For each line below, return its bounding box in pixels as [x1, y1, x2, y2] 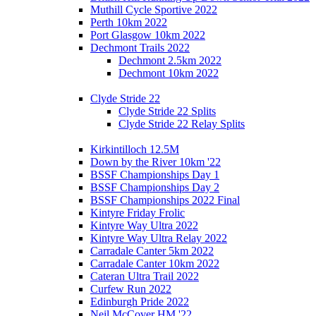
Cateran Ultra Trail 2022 [90, 269, 199, 282]
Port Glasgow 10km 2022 [90, 28, 205, 41]
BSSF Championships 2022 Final [90, 193, 240, 206]
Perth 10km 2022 [90, 16, 167, 28]
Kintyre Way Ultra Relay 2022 [90, 231, 227, 244]
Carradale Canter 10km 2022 [90, 257, 219, 269]
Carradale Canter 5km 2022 [90, 244, 214, 257]
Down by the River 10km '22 [90, 155, 221, 168]
